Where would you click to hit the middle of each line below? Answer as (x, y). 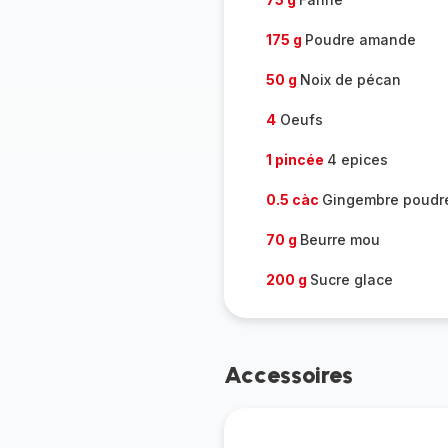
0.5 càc (293, 199)
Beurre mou (339, 239)
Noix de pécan (350, 79)
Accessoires (288, 374)
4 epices (357, 159)
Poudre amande (360, 39)
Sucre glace (351, 279)
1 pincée (296, 159)
